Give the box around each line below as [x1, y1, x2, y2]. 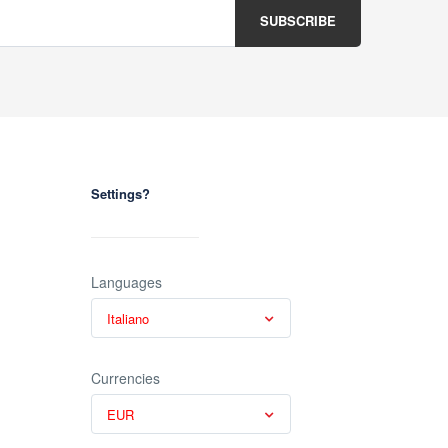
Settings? [91, 184, 150, 203]
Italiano [107, 309, 149, 328]
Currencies [91, 368, 160, 388]
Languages [91, 272, 162, 292]
